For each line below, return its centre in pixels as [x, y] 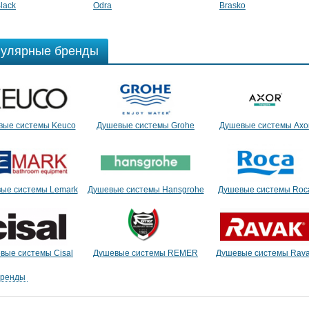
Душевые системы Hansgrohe [146, 189]
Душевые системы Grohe [146, 126]
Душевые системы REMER [146, 253]
